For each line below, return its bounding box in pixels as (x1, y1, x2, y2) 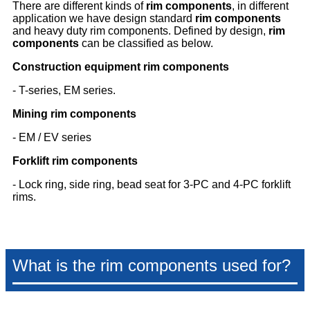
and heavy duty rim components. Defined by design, (12, 25, 268, 37)
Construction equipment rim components (12, 61, 229, 73)
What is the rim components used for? (12, 256, 291, 275)
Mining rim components (12, 108, 136, 120)
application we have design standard (12, 12, 195, 25)
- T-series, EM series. (12, 84, 116, 97)
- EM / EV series (12, 131, 91, 144)
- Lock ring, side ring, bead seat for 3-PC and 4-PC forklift (12, 179, 291, 191)
